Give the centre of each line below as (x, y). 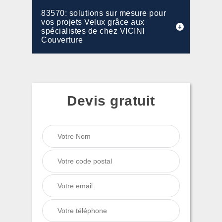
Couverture (62, 40)
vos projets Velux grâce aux (93, 22)
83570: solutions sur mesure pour (104, 13)
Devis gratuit (111, 101)
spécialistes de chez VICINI (93, 31)
